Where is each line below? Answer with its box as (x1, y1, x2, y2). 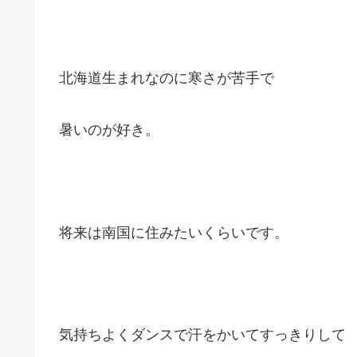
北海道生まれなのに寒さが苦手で (59, 70, 274, 87)
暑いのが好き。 (59, 121, 159, 138)
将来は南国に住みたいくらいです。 (59, 224, 288, 241)
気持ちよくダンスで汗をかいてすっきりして (59, 327, 346, 343)
